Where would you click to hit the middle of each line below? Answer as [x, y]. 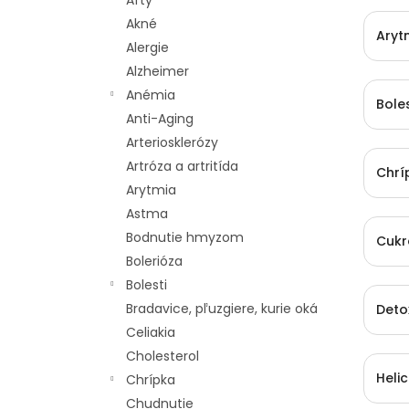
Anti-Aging [160, 119]
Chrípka [151, 380]
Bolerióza [154, 261]
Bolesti [147, 285]
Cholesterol [163, 356]
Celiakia [151, 332]
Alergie [147, 47]
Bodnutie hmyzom [185, 237]
